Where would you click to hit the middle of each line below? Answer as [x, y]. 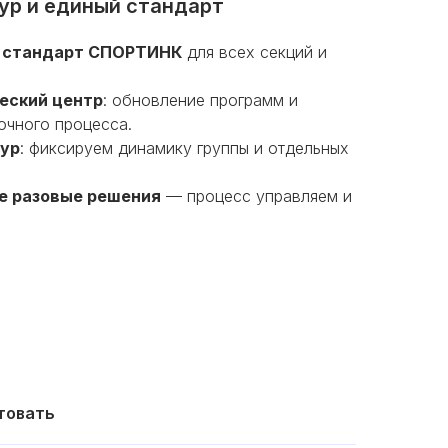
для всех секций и [254, 52]
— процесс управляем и [256, 196]
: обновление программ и [200, 100]
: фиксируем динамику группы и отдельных [184, 148]
